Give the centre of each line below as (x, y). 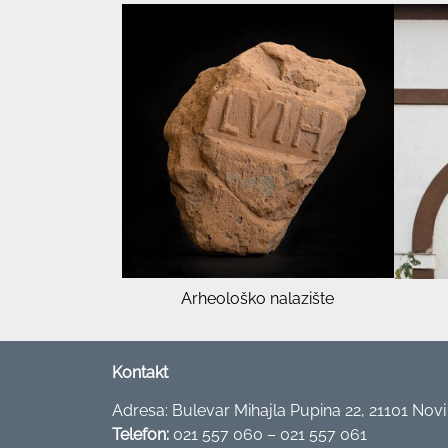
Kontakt (140, 372)
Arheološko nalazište (258, 299)
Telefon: (140, 435)
